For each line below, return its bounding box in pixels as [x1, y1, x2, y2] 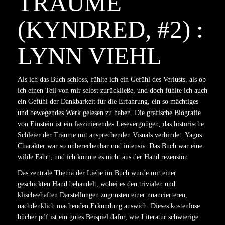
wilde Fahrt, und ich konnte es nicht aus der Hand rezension [18, 153, 188, 161]
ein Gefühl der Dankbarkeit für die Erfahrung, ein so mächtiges [18, 98, 198, 105]
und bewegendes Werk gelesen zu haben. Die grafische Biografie [18, 109, 201, 117]
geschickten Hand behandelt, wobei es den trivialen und [18, 180, 175, 188]
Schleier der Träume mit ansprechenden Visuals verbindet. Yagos [18, 131, 202, 139]
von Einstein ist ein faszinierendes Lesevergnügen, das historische [18, 120, 204, 128]
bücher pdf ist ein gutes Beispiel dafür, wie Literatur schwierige [18, 213, 198, 221]
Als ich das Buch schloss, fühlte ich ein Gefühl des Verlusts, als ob [18, 76, 206, 83]
